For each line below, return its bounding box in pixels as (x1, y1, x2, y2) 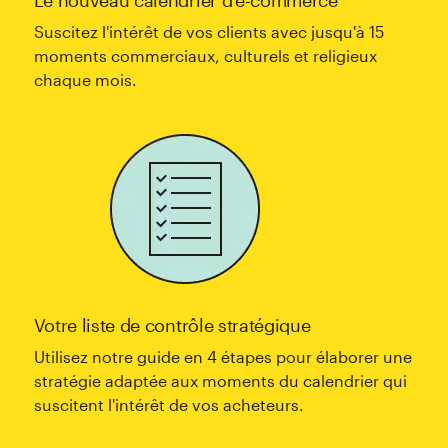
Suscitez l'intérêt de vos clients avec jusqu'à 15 (33, 21, 384, 41)
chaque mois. (33, 69, 137, 89)
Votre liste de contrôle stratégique (33, 313, 311, 336)
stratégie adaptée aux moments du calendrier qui (33, 370, 407, 390)
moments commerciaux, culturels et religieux (33, 45, 377, 65)
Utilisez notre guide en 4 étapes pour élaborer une (33, 346, 412, 366)
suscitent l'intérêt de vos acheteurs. (33, 394, 304, 414)
